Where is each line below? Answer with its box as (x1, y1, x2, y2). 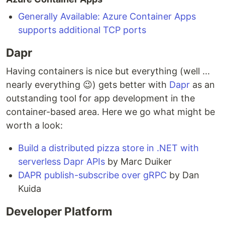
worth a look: (6, 120, 63, 131)
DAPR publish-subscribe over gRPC (18, 170, 167, 181)
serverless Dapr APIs (18, 156, 105, 167)
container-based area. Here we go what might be (6, 106, 215, 118)
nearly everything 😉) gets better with (6, 79, 169, 90)
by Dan (167, 170, 199, 181)
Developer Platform (6, 204, 113, 218)
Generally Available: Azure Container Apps (18, 11, 196, 22)
